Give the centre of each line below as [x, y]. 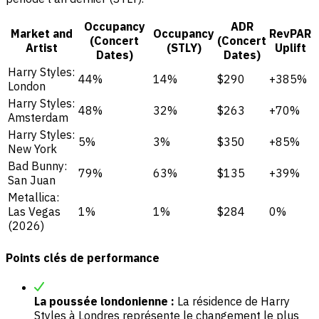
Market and [42, 34]
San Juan [32, 181]
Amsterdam [38, 118]
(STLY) [184, 48]
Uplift [290, 48]
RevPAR [290, 34]
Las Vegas [34, 212]
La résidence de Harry [232, 301]
